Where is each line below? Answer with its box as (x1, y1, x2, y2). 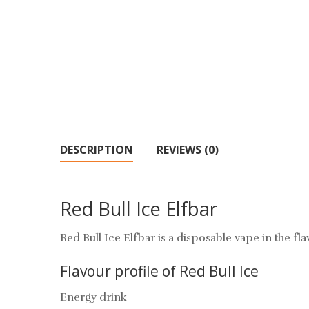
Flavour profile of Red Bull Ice (60, 261, 259, 281)
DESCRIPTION (60, 142, 133, 157)
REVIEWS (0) (157, 142, 219, 157)
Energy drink (60, 290, 127, 304)
